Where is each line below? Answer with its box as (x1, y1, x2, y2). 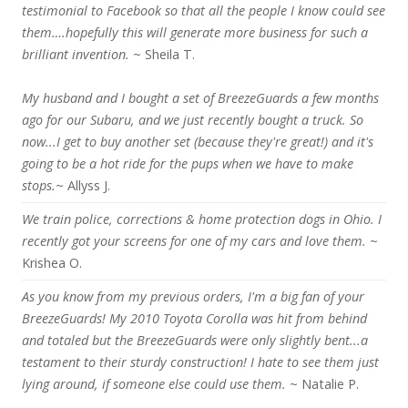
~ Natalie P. (286, 375, 359, 393)
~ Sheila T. (129, 46, 195, 63)
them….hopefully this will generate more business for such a (22, 24, 368, 41)
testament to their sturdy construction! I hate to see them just (22, 353, 379, 371)
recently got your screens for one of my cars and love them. (22, 232, 366, 250)
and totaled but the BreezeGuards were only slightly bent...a (22, 331, 368, 349)
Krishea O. (22, 254, 82, 271)
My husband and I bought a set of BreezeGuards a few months (22, 89, 379, 107)
